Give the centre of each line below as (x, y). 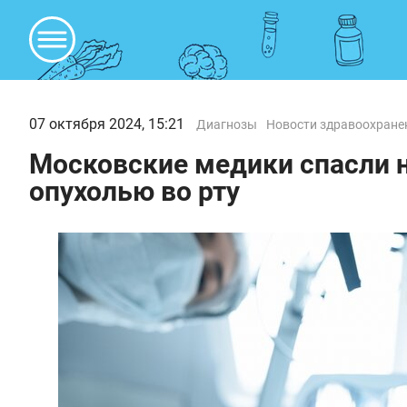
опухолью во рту (134, 191)
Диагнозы (227, 124)
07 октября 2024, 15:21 (107, 124)
